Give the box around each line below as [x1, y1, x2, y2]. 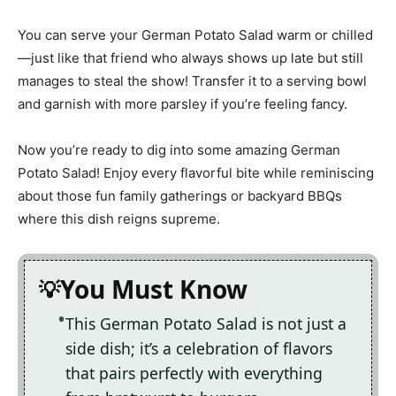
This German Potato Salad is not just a [65, 313, 346, 335]
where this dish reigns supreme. [18, 210, 220, 228]
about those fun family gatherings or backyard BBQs [18, 187, 342, 205]
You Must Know [60, 272, 247, 307]
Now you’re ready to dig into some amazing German [18, 141, 340, 159]
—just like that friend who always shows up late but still [18, 49, 363, 67]
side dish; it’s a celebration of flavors [65, 338, 332, 360]
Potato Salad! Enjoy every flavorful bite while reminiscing [18, 164, 374, 182]
